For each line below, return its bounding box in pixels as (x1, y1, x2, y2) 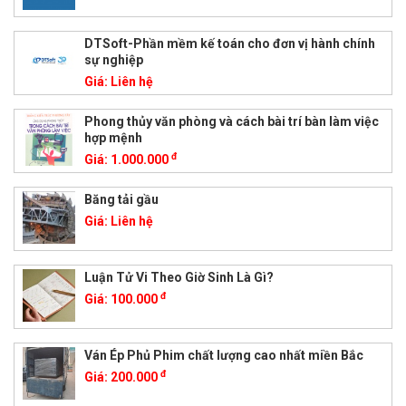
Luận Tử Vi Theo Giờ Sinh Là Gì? (83, 269, 274, 285)
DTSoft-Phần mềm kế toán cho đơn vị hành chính (83, 35, 375, 51)
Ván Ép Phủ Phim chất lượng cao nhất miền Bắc (83, 347, 363, 362)
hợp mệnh (83, 130, 142, 145)
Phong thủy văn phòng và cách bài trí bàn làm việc (83, 113, 379, 129)
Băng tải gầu (83, 191, 159, 207)
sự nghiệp (83, 52, 143, 67)
